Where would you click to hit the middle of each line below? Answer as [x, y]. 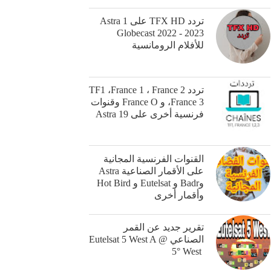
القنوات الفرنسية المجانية [154, 158]
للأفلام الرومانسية [168, 45]
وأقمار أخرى [179, 195]
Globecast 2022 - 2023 [160, 33]
